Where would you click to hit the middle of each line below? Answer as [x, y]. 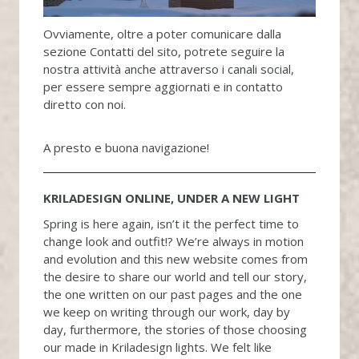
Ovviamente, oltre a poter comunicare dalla [162, 33]
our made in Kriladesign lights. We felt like [157, 347]
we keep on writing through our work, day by [166, 311]
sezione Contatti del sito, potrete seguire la [163, 51]
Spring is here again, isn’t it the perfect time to [171, 223]
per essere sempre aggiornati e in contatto [163, 86]
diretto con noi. [86, 104]
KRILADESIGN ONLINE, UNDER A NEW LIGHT [171, 198]
